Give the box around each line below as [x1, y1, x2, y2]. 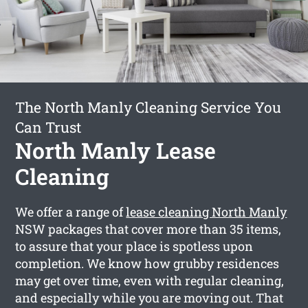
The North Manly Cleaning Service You [15, 97, 282, 117]
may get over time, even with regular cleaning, [15, 272, 285, 289]
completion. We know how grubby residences [15, 254, 280, 272]
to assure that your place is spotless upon [15, 237, 254, 254]
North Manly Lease [15, 135, 217, 165]
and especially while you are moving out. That [15, 289, 284, 306]
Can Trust [15, 117, 82, 137]
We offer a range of [15, 203, 126, 220]
